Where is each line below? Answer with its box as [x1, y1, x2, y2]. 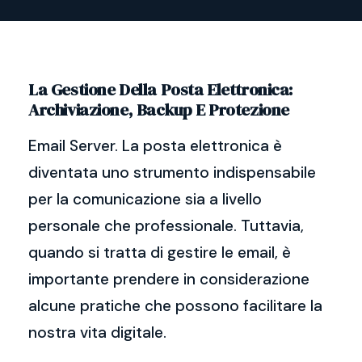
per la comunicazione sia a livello [28, 189, 262, 209]
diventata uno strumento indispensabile [28, 162, 316, 183]
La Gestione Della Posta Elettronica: [28, 78, 293, 101]
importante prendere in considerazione [28, 269, 309, 289]
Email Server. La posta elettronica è [28, 136, 282, 156]
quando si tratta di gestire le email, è [28, 242, 291, 263]
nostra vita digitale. [28, 322, 166, 343]
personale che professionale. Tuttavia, [28, 216, 304, 236]
